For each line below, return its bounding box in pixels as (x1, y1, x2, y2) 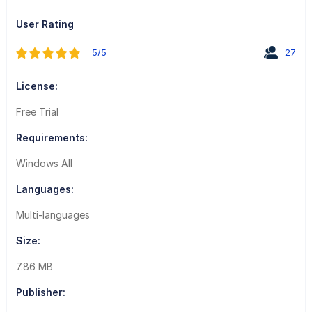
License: (15, 79, 58, 92)
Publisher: (15, 286, 65, 298)
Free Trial (15, 105, 58, 118)
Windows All (15, 157, 72, 169)
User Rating (15, 17, 74, 30)
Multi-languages (15, 208, 90, 221)
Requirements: (15, 131, 88, 143)
